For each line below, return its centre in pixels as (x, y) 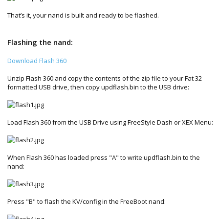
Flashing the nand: (40, 42)
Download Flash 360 (37, 60)
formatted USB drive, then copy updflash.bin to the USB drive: (98, 87)
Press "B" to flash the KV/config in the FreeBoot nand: (87, 201)
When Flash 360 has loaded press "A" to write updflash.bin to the (104, 157)
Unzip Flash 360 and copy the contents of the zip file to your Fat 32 (105, 78)
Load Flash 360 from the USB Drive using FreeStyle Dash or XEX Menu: (110, 122)
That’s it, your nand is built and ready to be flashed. (83, 15)
